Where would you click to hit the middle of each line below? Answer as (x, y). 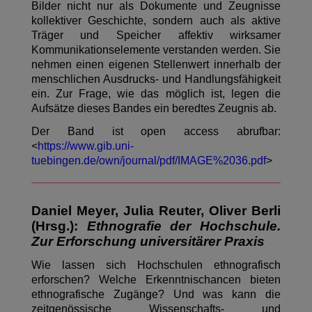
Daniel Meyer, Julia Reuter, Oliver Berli (156, 211)
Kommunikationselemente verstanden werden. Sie (156, 50)
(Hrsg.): (59, 226)
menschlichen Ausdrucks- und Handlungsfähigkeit (156, 79)
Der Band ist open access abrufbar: (156, 132)
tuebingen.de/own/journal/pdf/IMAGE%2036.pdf (148, 161)
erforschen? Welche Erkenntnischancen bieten (156, 280)
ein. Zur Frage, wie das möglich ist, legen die (156, 94)
